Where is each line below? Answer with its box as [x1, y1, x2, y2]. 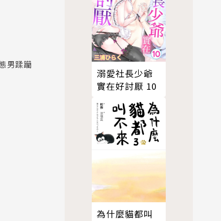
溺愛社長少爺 [97, 67, 153, 80]
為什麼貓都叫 [97, 207, 153, 220]
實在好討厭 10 [97, 79, 157, 93]
